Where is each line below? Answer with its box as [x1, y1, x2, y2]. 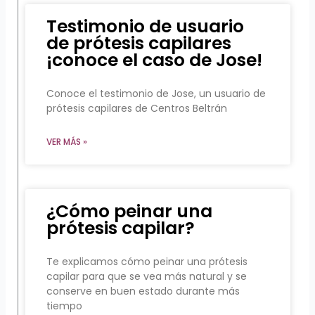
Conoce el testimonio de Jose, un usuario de [46, 86, 266, 101]
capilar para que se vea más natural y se [46, 269, 247, 284]
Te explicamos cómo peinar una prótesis [46, 255, 248, 269]
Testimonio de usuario [46, 14, 245, 39]
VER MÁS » [46, 136, 88, 148]
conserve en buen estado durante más [46, 284, 240, 299]
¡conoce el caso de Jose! [46, 48, 263, 73]
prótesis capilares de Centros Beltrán [46, 101, 228, 116]
